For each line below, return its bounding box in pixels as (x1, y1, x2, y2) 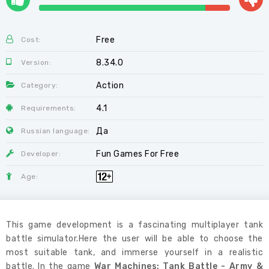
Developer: (21, 150, 61, 158)
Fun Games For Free (96, 149, 179, 159)
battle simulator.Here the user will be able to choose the (6, 234, 263, 244)
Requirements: (21, 104, 76, 112)
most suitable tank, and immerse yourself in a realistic (6, 247, 263, 258)
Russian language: (21, 127, 90, 135)
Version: (21, 58, 51, 67)
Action (96, 80, 124, 91)
